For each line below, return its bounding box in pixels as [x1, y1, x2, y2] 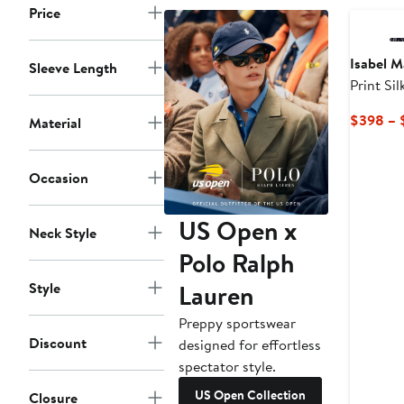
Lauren [179, 278, 253, 314]
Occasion [29, 168, 88, 188]
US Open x [179, 213, 297, 249]
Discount [29, 333, 87, 353]
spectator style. [179, 356, 276, 377]
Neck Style [29, 223, 96, 243]
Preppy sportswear [179, 313, 296, 334]
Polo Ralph [179, 245, 294, 281]
